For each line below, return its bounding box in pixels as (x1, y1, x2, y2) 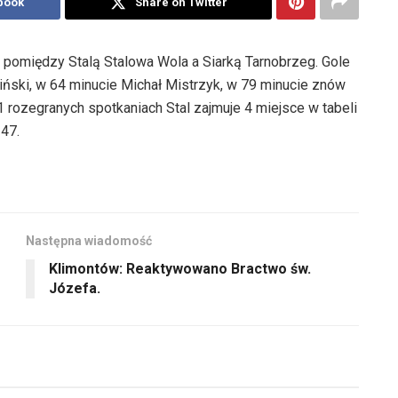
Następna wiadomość (26, 233, 152, 248)
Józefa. (49, 279, 100, 297)
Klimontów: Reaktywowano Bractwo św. (49, 259, 311, 277)
